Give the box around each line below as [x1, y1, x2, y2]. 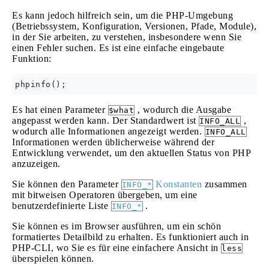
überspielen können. [12, 253, 94, 264]
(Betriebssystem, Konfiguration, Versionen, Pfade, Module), [12, 21, 256, 31]
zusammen [202, 179, 247, 189]
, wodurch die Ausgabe [134, 104, 231, 115]
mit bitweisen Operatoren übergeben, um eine [12, 190, 198, 200]
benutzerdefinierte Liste [12, 201, 111, 211]
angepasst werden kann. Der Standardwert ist [12, 115, 199, 125]
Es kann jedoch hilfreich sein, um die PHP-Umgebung [12, 10, 233, 20]
